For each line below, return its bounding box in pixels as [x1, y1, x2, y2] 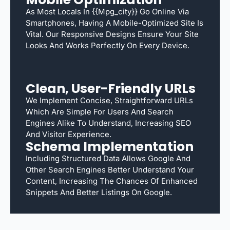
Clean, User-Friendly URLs [26, 79, 196, 98]
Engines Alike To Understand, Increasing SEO [26, 118, 191, 128]
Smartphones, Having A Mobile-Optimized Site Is [26, 17, 203, 28]
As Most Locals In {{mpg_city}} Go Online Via [26, 6, 189, 16]
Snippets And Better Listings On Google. [26, 187, 172, 197]
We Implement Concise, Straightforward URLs [26, 95, 193, 105]
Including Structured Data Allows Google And [26, 153, 190, 163]
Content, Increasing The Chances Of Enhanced [26, 176, 198, 186]
